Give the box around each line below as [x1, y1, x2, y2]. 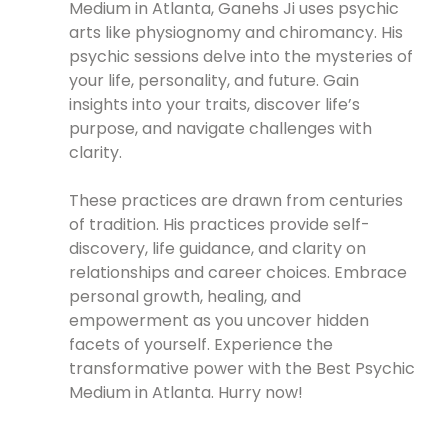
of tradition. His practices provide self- [69, 213, 371, 237]
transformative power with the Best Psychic [69, 357, 416, 381]
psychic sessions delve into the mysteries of [69, 45, 414, 69]
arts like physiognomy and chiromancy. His [69, 21, 404, 45]
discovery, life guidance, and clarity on [69, 237, 367, 261]
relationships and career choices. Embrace [69, 261, 408, 285]
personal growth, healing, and [69, 285, 302, 309]
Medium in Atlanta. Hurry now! [69, 381, 304, 405]
